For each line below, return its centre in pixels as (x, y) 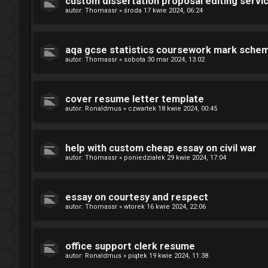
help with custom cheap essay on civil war (161, 148)
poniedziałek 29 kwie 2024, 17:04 (175, 158)
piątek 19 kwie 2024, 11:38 (168, 256)
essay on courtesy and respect (137, 197)
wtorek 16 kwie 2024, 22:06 (165, 207)
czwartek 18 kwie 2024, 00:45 (173, 109)
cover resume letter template (135, 99)
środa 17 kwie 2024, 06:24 (163, 10)
